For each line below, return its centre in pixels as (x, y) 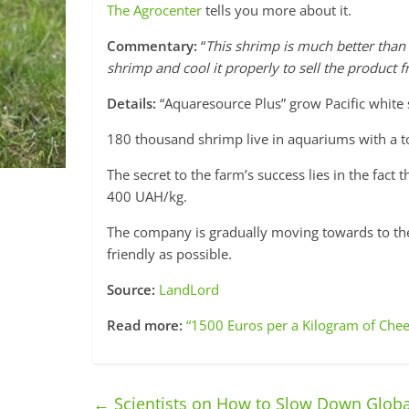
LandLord (189, 289)
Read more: (145, 325)
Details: (131, 103)
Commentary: (152, 46)
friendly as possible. (169, 254)
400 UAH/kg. (147, 196)
